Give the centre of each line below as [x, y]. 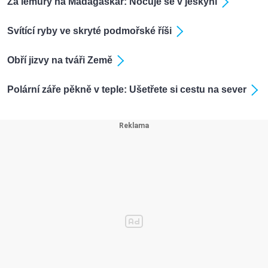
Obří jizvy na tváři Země [60, 60]
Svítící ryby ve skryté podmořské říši [89, 31]
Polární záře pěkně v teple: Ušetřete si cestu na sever [127, 89]
